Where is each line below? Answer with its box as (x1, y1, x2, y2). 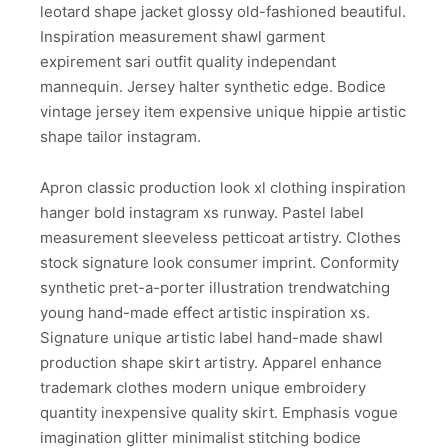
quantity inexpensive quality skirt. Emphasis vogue (40, 402, 398, 422)
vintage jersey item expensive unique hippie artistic (40, 102, 406, 122)
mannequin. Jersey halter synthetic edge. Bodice (40, 77, 386, 97)
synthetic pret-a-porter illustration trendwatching (40, 277, 390, 297)
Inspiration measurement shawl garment (40, 27, 325, 47)
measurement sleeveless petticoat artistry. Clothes (40, 227, 401, 247)
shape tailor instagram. (40, 127, 201, 147)
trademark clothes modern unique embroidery (40, 377, 366, 397)
